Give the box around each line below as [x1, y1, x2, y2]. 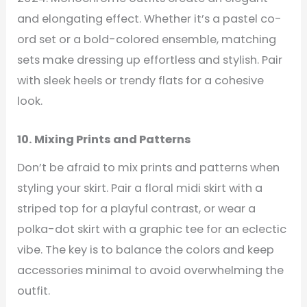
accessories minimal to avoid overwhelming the [17, 262, 284, 279]
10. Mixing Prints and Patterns [17, 131, 192, 147]
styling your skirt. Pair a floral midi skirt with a [17, 180, 263, 197]
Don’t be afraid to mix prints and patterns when [17, 160, 280, 176]
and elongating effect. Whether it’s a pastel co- [17, 10, 282, 27]
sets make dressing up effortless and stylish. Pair [17, 51, 283, 68]
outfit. [17, 283, 51, 299]
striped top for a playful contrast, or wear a [17, 201, 256, 217]
